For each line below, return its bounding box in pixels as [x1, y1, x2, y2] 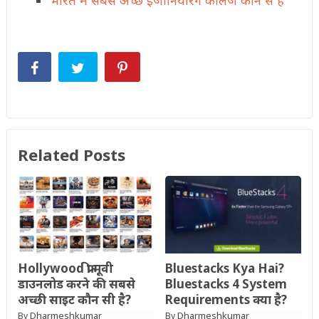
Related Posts [17, 143, 125, 165]
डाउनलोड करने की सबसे [17, 275, 135, 292]
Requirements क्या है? [164, 291, 287, 308]
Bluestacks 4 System [164, 275, 287, 292]
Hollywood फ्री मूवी [17, 259, 113, 276]
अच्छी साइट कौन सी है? [17, 291, 131, 308]
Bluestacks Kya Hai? [164, 259, 284, 276]
